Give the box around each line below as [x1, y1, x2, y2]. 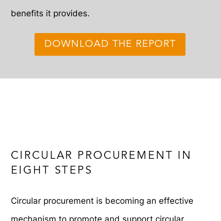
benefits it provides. [11, 8, 90, 18]
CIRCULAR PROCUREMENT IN [11, 150, 192, 161]
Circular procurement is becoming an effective [11, 195, 194, 206]
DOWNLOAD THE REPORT [44, 39, 176, 49]
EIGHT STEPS [11, 165, 93, 176]
